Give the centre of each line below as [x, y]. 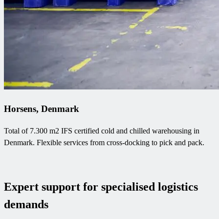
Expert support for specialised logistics [101, 186]
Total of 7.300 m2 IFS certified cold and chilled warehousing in [102, 131]
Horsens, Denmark [42, 109]
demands [26, 204]
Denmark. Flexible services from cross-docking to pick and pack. [104, 142]
